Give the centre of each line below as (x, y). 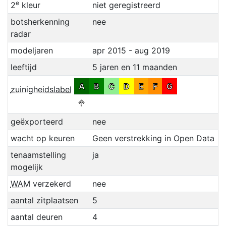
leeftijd (23, 67)
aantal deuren (36, 217)
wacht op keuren (42, 138)
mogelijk (26, 167)
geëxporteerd (37, 121)
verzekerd (50, 183)
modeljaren (32, 50)
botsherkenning (40, 21)
